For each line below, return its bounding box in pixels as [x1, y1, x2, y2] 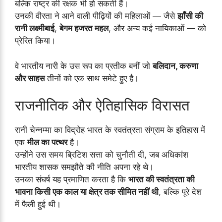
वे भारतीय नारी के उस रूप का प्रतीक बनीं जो [15, 60, 153, 71]
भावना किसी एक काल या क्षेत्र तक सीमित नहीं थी [15, 187, 159, 197]
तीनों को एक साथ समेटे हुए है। [45, 73, 139, 83]
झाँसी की [177, 11, 203, 21]
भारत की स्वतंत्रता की [128, 174, 195, 185]
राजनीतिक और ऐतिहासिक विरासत [15, 97, 189, 114]
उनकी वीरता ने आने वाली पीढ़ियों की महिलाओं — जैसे [15, 11, 177, 21]
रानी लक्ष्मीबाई [15, 23, 55, 34]
